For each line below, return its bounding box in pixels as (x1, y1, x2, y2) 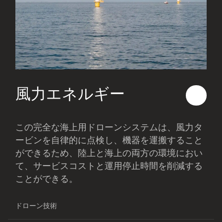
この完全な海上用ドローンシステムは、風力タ (15, 123, 203, 132)
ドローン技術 (15, 203, 57, 210)
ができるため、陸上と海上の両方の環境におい (15, 149, 203, 158)
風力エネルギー (15, 86, 125, 102)
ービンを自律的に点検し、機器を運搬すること (15, 136, 203, 145)
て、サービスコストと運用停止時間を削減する (15, 162, 203, 170)
